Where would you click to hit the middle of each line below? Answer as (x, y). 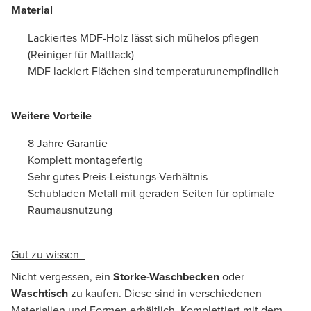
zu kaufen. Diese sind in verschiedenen (165, 293)
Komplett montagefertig (85, 160)
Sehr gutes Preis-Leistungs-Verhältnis (118, 176)
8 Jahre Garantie (68, 143)
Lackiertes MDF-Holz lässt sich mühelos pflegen (143, 37)
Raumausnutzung (70, 210)
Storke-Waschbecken (166, 276)
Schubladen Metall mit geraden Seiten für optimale (151, 193)
